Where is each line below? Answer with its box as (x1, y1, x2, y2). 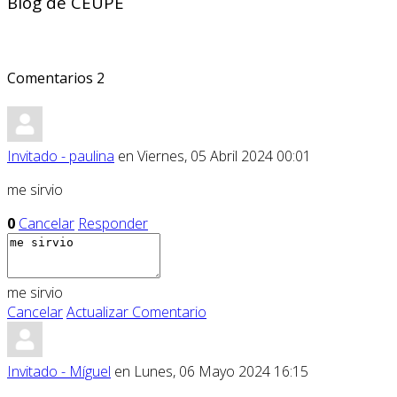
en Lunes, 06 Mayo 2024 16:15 (111, 362, 308, 382)
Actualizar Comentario (66, 302, 206, 323)
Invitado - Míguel (7, 362, 111, 382)
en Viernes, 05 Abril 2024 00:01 (114, 146, 311, 167)
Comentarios (7, 68, 97, 89)
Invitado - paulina (7, 146, 114, 167)
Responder (78, 214, 148, 234)
